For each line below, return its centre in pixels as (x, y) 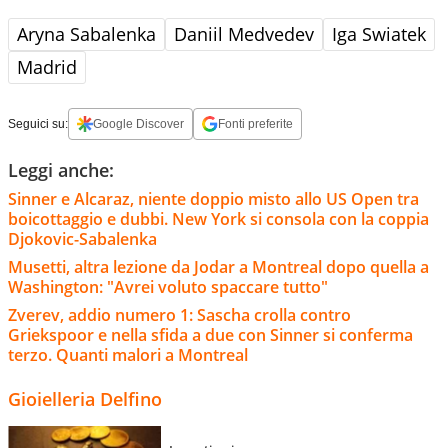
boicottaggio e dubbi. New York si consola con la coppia (218, 218)
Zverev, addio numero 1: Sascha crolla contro (179, 314)
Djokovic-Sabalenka (82, 238)
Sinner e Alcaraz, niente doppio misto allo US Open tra (213, 198)
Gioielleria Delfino (85, 398)
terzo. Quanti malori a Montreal (128, 354)
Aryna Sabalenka (86, 33)
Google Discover (138, 123)
